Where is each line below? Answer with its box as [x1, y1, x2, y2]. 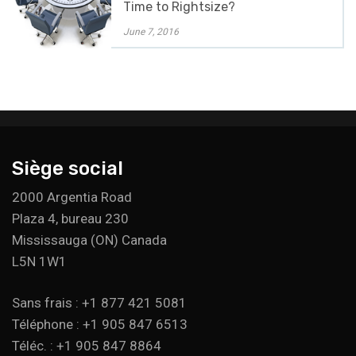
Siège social [12, 157, 123, 180]
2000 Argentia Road [12, 188, 132, 205]
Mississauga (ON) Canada [12, 231, 167, 248]
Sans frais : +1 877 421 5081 [12, 294, 187, 311]
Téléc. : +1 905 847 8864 [12, 337, 161, 354]
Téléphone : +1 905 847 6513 [12, 315, 188, 332]
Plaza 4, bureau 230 [12, 210, 129, 226]
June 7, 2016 [123, 25, 180, 37]
